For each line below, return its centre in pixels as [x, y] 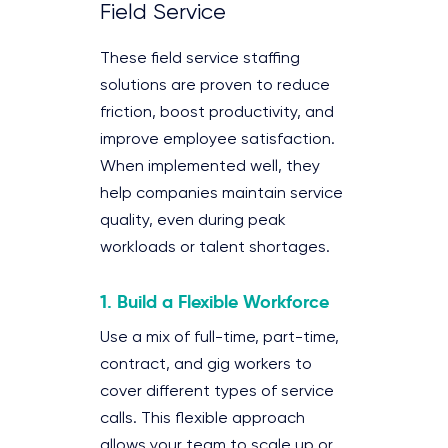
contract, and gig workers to [206, 364]
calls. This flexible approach [202, 418]
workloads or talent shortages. [215, 247]
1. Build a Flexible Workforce [214, 301]
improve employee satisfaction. [217, 139]
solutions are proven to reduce [215, 85]
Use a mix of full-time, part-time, [219, 337]
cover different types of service [217, 391]
